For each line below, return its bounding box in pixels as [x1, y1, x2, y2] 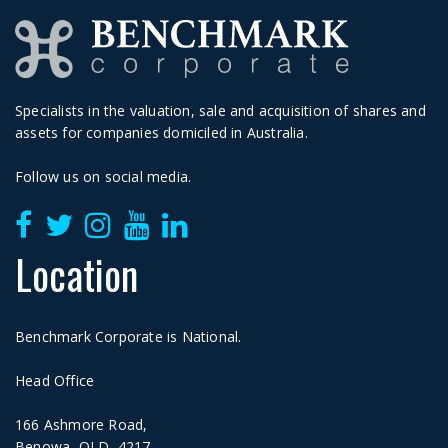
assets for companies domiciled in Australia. [15, 122, 308, 142]
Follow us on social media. [15, 166, 192, 186]
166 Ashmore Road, [15, 414, 148, 434]
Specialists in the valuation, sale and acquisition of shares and [15, 100, 426, 120]
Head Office [15, 370, 95, 390]
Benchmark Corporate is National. [15, 326, 242, 346]
